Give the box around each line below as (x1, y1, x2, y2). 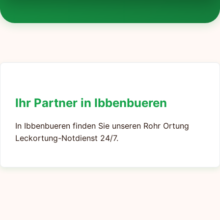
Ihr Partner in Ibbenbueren (15, 96, 167, 110)
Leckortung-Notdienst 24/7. (15, 133, 118, 143)
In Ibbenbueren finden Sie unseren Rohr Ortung (15, 121, 189, 131)
